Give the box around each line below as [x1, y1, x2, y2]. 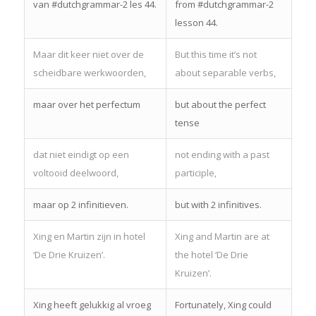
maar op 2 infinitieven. [32, 197, 128, 211]
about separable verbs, [174, 66, 276, 79]
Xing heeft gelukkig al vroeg [32, 298, 151, 311]
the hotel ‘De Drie [174, 248, 248, 261]
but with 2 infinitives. [174, 197, 262, 211]
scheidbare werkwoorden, [32, 66, 146, 79]
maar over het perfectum [32, 97, 140, 111]
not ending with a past [174, 147, 269, 161]
